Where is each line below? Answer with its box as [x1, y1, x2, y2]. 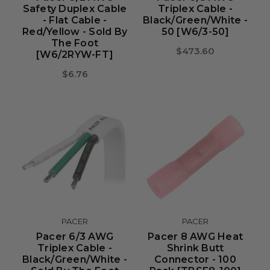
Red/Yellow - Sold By [22, 26, 127, 37]
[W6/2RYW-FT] [36, 49, 113, 60]
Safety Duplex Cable [22, 3, 127, 14]
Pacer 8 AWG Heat [148, 231, 243, 242]
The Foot [51, 37, 98, 49]
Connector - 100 [154, 254, 236, 265]
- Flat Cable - [42, 14, 107, 26]
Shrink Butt [166, 242, 224, 254]
